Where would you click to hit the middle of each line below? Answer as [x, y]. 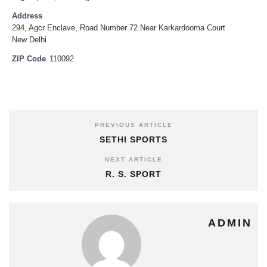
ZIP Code [29, 59]
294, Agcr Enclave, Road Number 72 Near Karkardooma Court [119, 28]
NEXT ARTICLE [133, 159]
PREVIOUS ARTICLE [133, 125]
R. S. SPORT [133, 174]
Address [27, 16]
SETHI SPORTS [133, 139]
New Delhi [29, 40]
